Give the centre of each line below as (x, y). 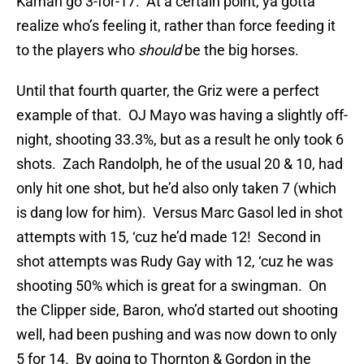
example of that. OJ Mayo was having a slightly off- (182, 115)
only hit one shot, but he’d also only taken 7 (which (176, 188)
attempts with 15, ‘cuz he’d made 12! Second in (169, 237)
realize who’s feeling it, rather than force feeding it (176, 26)
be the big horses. (240, 50)
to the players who (77, 50)
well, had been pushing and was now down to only (177, 335)
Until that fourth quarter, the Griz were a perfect (168, 91)
